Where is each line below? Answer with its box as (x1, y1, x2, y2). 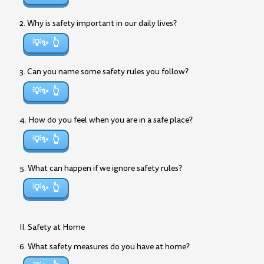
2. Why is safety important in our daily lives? (19, 18, 177, 29)
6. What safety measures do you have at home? (19, 241, 190, 252)
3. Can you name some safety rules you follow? (19, 66, 189, 77)
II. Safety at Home (19, 222, 85, 233)
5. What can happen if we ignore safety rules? (19, 163, 182, 174)
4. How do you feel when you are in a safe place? (19, 114, 193, 126)
